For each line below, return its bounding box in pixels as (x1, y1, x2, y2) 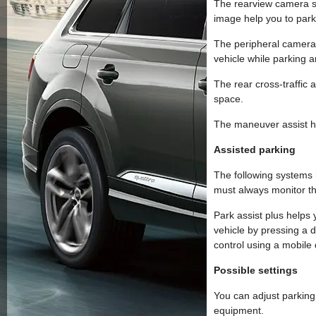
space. (214, 93, 243, 104)
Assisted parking (214, 144, 296, 155)
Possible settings (214, 265, 298, 276)
